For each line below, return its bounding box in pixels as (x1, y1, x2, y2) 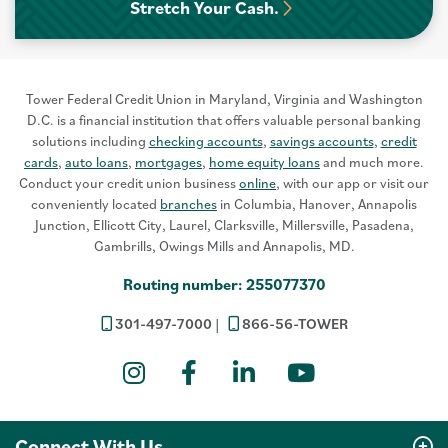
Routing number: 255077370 (122, 274, 326, 294)
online (239, 174, 276, 192)
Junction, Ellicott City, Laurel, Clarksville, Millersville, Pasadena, (34, 216, 414, 234)
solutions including (31, 132, 149, 150)
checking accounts (148, 132, 263, 150)
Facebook (196, 359, 346, 384)
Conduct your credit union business (19, 174, 239, 192)
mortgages (135, 153, 202, 171)
